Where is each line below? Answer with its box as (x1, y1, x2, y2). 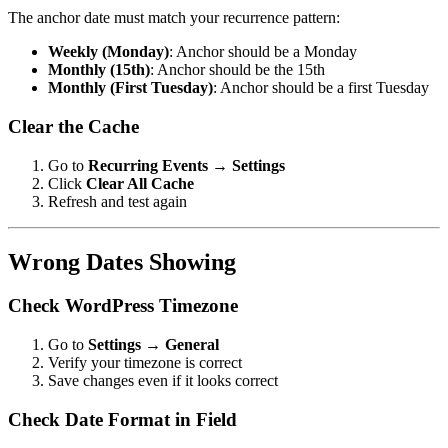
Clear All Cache (86, 174, 194, 192)
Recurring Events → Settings (88, 156, 285, 174)
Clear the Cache (8, 115, 139, 137)
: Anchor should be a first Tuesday (213, 79, 429, 97)
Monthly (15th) (48, 61, 150, 79)
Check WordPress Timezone (8, 295, 238, 317)
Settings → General (88, 336, 219, 354)
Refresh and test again (48, 192, 187, 210)
